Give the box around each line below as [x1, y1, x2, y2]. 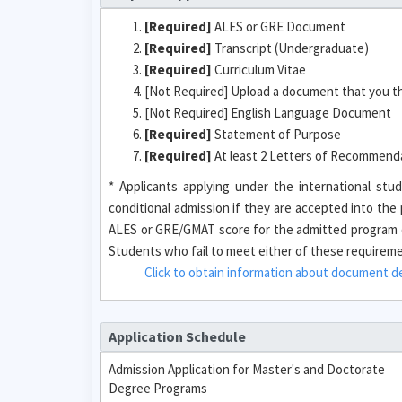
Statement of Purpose [212, 125, 341, 143]
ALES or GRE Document [212, 17, 345, 35]
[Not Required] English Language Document [144, 103, 391, 121]
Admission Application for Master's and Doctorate [109, 361, 385, 378]
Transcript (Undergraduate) [212, 39, 369, 57]
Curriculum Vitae [212, 60, 306, 78]
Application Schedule [108, 328, 246, 346]
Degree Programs [109, 380, 207, 397]
